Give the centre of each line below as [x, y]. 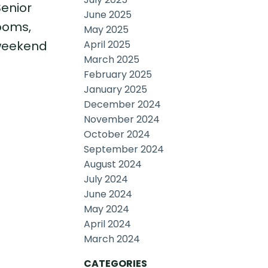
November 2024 [122, 120]
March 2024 [112, 239]
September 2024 [124, 150]
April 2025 [107, 45]
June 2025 [108, 15]
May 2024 [107, 209]
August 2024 [113, 165]
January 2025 [116, 90]
